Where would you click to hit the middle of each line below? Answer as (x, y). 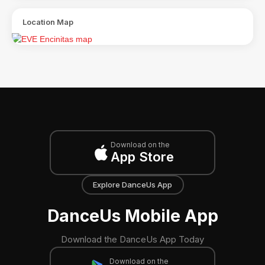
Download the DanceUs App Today (132, 239)
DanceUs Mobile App (132, 216)
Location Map (48, 22)
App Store (142, 157)
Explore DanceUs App (132, 185)
